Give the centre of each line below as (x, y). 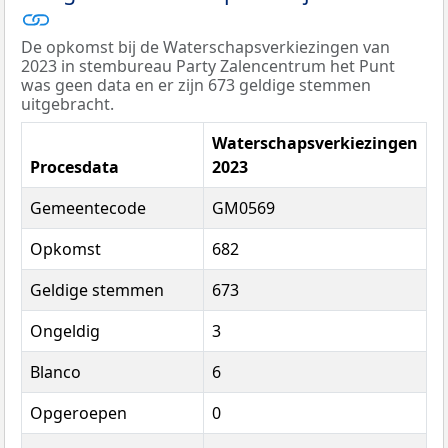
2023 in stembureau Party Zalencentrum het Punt (208, 66)
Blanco (55, 372)
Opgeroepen (78, 413)
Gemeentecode (88, 208)
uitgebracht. (67, 104)
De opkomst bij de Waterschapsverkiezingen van (205, 47)
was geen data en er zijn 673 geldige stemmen (196, 85)
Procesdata (74, 167)
